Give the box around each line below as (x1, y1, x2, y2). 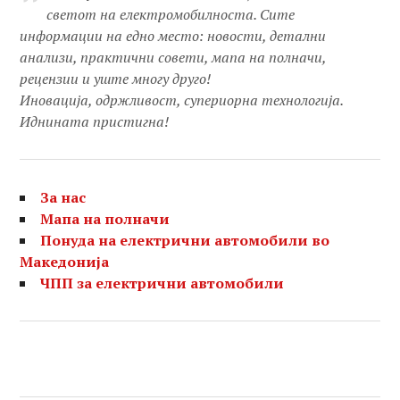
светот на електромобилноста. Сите (46, 4, 296, 25)
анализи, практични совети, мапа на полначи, (20, 47, 327, 68)
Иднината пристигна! (20, 112, 170, 132)
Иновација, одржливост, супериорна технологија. (20, 90, 344, 111)
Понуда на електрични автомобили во (40, 230, 330, 251)
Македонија (20, 252, 110, 272)
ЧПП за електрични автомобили (40, 273, 285, 294)
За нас (40, 187, 87, 208)
